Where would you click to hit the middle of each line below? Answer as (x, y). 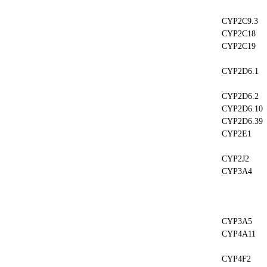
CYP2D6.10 (242, 109)
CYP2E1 (237, 134)
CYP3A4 (237, 171)
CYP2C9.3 (240, 21)
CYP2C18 (239, 34)
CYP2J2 (235, 159)
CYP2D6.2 (240, 96)
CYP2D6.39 (242, 121)
